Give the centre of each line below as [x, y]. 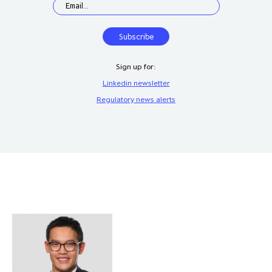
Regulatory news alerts [136, 99]
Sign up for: [136, 66]
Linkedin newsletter [136, 83]
